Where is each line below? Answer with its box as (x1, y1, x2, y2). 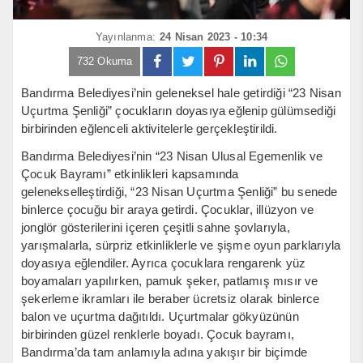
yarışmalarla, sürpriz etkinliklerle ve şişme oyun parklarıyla (21, 237, 341, 252)
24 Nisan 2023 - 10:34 (160, 30, 268, 43)
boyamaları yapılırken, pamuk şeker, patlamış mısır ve (21, 273, 318, 288)
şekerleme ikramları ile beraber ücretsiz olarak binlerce (21, 291, 320, 305)
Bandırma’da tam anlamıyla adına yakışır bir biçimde (21, 344, 308, 359)
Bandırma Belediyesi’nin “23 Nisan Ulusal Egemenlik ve (21, 148, 323, 163)
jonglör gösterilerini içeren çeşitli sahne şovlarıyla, (21, 220, 290, 234)
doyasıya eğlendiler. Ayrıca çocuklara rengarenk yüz (21, 255, 306, 270)
